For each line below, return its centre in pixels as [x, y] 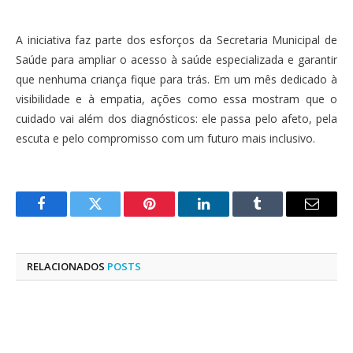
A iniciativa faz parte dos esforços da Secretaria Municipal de [176, 40]
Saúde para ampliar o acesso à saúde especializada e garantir [176, 60]
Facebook [67, 216]
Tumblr [277, 216]
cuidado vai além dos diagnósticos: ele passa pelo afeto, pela [176, 119]
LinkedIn [228, 216]
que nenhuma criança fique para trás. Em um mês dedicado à [176, 80]
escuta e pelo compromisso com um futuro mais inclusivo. [165, 139]
